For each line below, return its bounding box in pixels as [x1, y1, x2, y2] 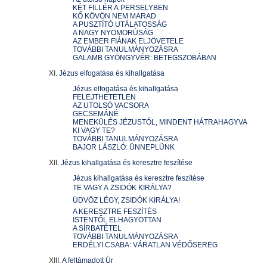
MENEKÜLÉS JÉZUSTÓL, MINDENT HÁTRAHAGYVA [73, 118, 247, 126]
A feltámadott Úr [62, 256, 113, 265]
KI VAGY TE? [73, 126, 115, 135]
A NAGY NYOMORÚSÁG [73, 29, 153, 37]
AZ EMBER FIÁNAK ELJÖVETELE [73, 37, 184, 45]
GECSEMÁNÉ [73, 110, 119, 118]
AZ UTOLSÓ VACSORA [73, 101, 149, 110]
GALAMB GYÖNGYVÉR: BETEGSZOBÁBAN [73, 54, 216, 62]
